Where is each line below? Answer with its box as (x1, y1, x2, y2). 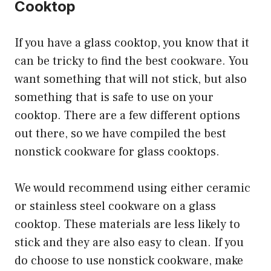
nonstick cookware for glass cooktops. (15, 144, 220, 160)
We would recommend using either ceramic (15, 180, 250, 197)
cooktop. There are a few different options (15, 108, 240, 124)
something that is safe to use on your (15, 90, 214, 106)
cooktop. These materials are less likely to (15, 217, 240, 233)
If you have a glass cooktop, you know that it (15, 35, 249, 51)
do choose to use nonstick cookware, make (15, 253, 243, 269)
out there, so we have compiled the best (15, 126, 226, 142)
